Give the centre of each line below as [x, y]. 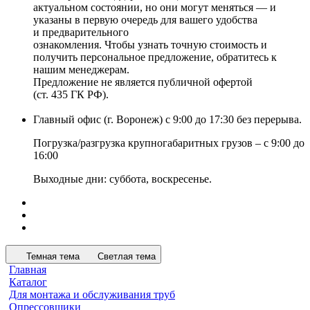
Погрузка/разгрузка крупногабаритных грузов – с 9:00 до [169, 143]
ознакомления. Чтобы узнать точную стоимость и [150, 44]
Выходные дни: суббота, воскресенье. [122, 179]
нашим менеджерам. [83, 69]
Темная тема [53, 257]
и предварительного [81, 32]
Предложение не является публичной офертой [143, 82]
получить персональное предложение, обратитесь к [155, 57]
